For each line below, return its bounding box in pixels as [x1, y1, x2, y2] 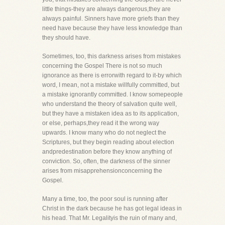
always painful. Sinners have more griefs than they [42, 15, 179, 22]
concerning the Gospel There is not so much [42, 62, 162, 69]
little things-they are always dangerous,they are [42, 6, 171, 13]
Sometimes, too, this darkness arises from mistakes [42, 53, 181, 60]
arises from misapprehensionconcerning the [42, 167, 162, 174]
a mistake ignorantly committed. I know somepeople [42, 91, 183, 98]
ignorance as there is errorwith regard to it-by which [42, 72, 182, 79]
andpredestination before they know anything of [42, 148, 172, 155]
